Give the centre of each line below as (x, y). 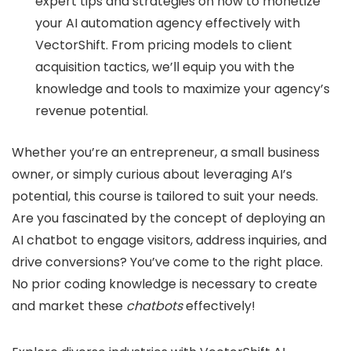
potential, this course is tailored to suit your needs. (165, 196)
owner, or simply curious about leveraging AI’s (152, 174)
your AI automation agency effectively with (168, 23)
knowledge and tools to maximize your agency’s (183, 89)
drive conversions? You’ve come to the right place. (167, 262)
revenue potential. (92, 110)
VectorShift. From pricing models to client (164, 45)
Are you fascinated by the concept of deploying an (168, 218)
